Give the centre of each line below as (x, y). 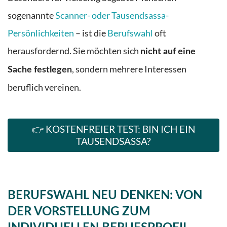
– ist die (91, 33)
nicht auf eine (168, 51)
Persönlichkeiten (41, 33)
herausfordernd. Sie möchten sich (74, 51)
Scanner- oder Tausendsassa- (112, 15)
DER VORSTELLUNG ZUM (79, 212)
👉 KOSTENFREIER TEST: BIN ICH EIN (113, 129)
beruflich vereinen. (44, 87)
